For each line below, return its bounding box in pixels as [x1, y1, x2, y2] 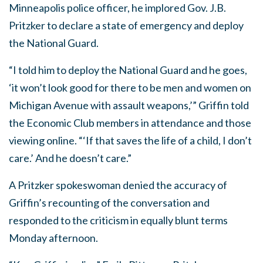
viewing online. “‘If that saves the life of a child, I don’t [9, 134, 252, 147]
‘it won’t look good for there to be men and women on [9, 81, 251, 94]
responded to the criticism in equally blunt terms [9, 214, 228, 227]
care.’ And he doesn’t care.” [9, 151, 131, 164]
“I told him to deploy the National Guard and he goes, [9, 63, 247, 76]
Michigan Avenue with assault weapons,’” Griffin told [9, 99, 249, 112]
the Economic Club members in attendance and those [9, 116, 251, 129]
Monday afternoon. [9, 231, 98, 244]
